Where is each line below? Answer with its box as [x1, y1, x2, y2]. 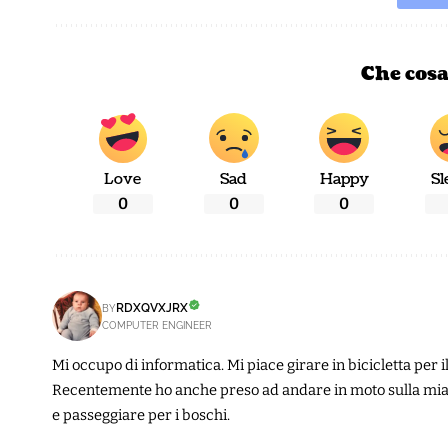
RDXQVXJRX [116, 300, 188, 315]
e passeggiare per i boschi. [52, 405, 230, 424]
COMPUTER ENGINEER [102, 319, 212, 331]
